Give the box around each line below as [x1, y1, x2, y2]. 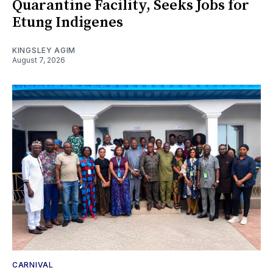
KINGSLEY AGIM [12, 46, 76, 55]
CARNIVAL [12, 260, 54, 270]
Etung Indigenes [12, 13, 123, 32]
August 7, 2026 [12, 55, 65, 65]
